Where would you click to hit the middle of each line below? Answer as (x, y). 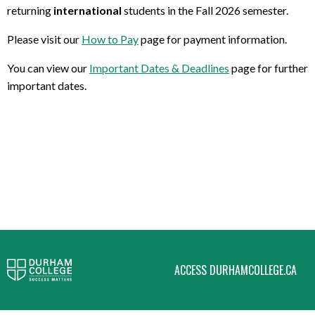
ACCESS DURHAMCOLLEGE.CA (236, 270)
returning (30, 10)
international (88, 10)
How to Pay (110, 39)
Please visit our (43, 39)
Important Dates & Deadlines (159, 68)
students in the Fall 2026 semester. (205, 10)
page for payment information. (214, 39)
